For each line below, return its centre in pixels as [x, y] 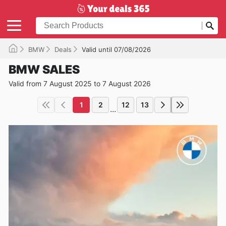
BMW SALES [44, 69]
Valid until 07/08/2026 [116, 49]
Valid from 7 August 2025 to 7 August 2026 [80, 83]
